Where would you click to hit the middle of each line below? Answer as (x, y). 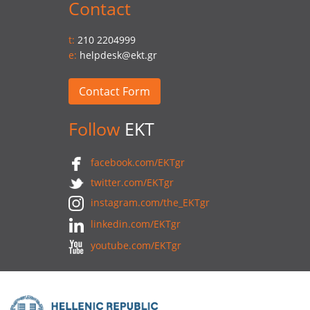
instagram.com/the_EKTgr (150, 202)
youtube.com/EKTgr (136, 246)
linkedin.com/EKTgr (136, 224)
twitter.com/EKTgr (132, 182)
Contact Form (115, 91)
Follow (94, 129)
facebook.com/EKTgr (138, 163)
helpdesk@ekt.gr (118, 55)
